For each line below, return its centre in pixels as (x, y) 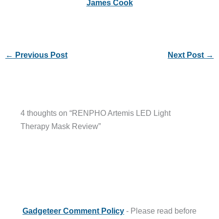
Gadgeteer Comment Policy (73, 211)
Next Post (187, 55)
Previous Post (40, 55)
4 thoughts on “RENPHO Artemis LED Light (95, 113)
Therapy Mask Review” (60, 126)
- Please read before (160, 211)
